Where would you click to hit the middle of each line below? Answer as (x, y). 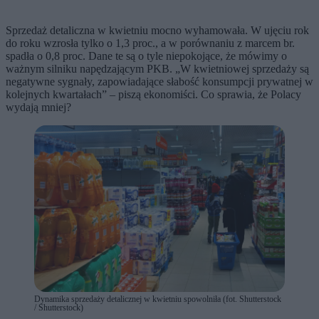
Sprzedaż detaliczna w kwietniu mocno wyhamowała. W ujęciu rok (157, 30)
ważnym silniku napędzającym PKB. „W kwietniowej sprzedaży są (157, 68)
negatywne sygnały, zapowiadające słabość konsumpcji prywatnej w (159, 81)
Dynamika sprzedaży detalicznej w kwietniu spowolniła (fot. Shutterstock (158, 299)
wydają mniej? (38, 107)
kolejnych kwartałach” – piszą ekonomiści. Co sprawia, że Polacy (153, 94)
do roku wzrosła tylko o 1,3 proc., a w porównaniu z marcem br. (150, 43)
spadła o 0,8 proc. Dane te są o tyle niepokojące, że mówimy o (146, 56)
